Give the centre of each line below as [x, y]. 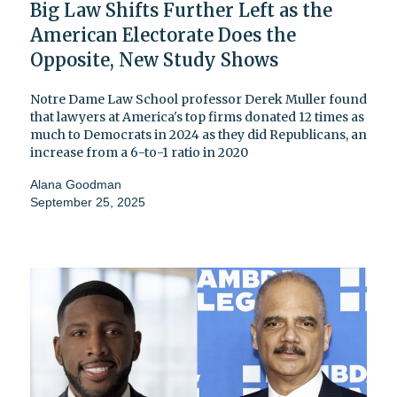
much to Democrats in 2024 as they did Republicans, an [198, 135]
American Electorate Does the [163, 35]
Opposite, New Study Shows [154, 60]
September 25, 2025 [88, 202]
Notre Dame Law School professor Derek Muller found [198, 100]
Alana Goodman [76, 185]
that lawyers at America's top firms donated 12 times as [197, 117]
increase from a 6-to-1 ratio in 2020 [139, 153]
